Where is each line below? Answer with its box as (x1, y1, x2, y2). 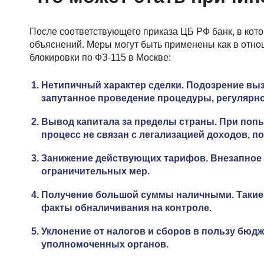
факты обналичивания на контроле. (41, 203, 212, 213)
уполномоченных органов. (41, 239, 169, 249)
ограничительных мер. (41, 166, 150, 176)
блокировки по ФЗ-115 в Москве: (29, 52, 171, 62)
